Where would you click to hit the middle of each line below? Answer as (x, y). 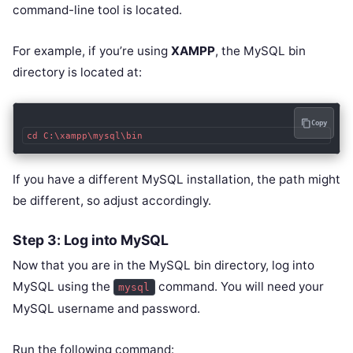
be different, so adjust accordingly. (112, 201)
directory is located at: (77, 72)
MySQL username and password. (106, 309)
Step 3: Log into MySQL (91, 240)
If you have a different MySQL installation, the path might (176, 180)
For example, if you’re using (92, 51)
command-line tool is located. (97, 10)
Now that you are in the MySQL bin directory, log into (163, 266)
